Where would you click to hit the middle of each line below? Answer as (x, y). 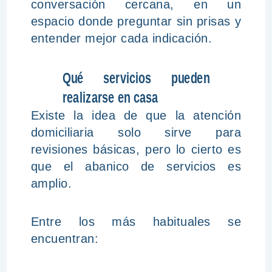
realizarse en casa (110, 97)
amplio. (51, 183)
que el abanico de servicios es (136, 166)
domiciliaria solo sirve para (136, 132)
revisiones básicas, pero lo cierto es (136, 149)
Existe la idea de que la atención (136, 115)
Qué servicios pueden (136, 78)
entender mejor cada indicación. (121, 38)
